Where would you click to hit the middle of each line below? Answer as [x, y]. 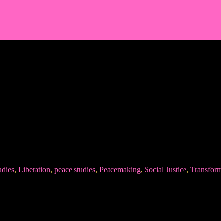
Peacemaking [120, 170]
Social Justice [166, 170]
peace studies [75, 170]
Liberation [34, 170]
